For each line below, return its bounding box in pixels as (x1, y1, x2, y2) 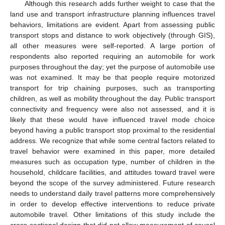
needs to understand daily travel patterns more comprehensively (10, 189, 215, 197)
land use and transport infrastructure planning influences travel (10, 10, 215, 18)
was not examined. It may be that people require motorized (10, 73, 215, 81)
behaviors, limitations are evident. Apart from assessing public (10, 20, 215, 29)
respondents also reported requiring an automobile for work (10, 52, 215, 60)
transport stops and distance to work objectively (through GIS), (10, 31, 215, 39)
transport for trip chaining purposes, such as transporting (10, 83, 215, 92)
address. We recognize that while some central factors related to (10, 136, 215, 145)
